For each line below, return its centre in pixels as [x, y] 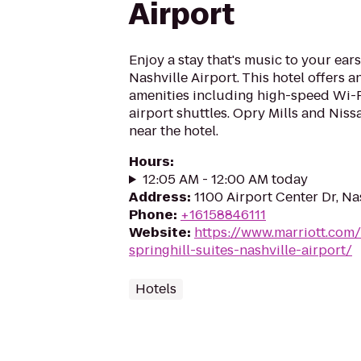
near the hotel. [174, 131]
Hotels [156, 289]
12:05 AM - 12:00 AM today [225, 179]
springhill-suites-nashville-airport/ [241, 250]
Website [158, 232]
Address [158, 197]
